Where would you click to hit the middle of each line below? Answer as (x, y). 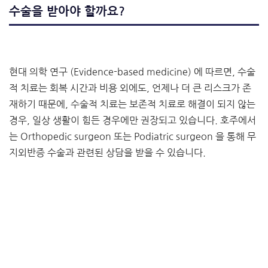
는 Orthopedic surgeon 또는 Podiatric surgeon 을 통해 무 (133, 137)
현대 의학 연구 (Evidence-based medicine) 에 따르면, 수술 (132, 72)
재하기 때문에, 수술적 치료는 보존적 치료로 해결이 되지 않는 (132, 104)
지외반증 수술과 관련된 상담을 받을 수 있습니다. (107, 153)
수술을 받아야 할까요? (67, 12)
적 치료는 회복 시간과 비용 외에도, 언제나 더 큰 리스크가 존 (130, 88)
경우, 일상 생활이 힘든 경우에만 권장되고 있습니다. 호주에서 (133, 121)
